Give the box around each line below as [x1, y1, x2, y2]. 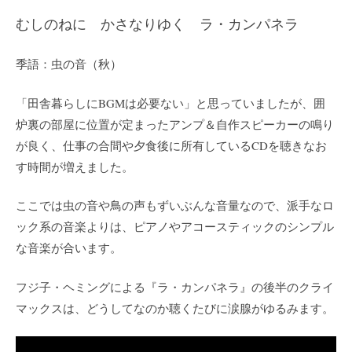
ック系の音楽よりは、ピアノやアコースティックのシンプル [16, 218, 334, 235]
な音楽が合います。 [16, 240, 122, 256]
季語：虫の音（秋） [16, 56, 122, 72]
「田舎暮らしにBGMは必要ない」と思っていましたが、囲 [16, 94, 325, 111]
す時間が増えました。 [16, 158, 134, 174]
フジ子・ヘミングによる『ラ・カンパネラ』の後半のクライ [16, 278, 334, 295]
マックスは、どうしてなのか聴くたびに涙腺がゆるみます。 [16, 299, 334, 316]
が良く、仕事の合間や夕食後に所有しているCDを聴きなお [16, 137, 327, 153]
